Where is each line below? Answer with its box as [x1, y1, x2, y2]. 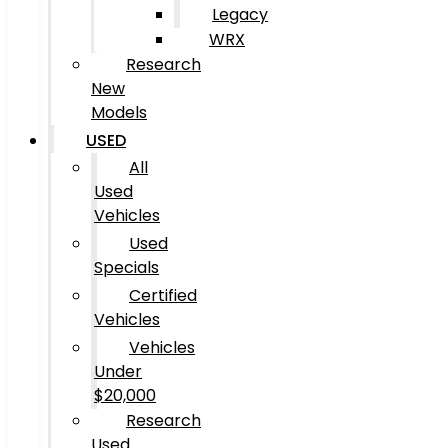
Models [91, 101, 147, 124]
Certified [129, 284, 197, 307]
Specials [94, 256, 159, 279]
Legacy [212, 3, 268, 26]
